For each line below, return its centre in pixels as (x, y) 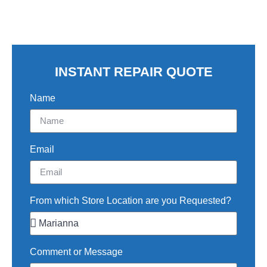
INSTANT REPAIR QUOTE (133, 72)
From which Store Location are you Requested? (131, 200)
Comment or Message (76, 252)
